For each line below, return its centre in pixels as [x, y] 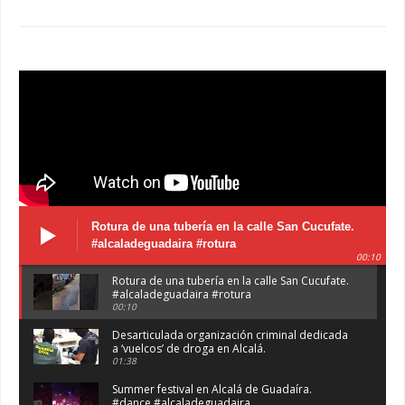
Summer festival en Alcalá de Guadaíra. [212, 390]
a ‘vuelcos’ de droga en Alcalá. [189, 349]
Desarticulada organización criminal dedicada [230, 335]
